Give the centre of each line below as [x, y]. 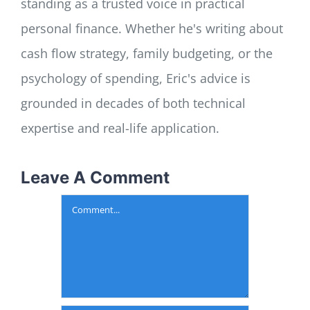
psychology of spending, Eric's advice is [136, 79]
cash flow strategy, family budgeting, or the [147, 54]
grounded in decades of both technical [133, 103]
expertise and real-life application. [120, 128]
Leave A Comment [95, 178]
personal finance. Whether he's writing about [152, 29]
